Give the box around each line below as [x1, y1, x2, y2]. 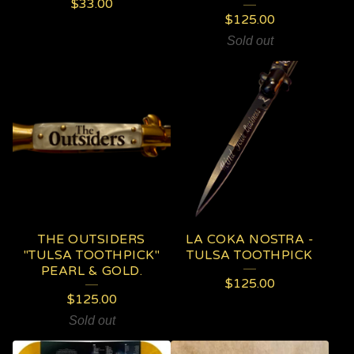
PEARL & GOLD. [40, 263, 143, 279]
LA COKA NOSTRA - [186, 232, 314, 247]
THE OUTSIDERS [38, 232, 145, 247]
